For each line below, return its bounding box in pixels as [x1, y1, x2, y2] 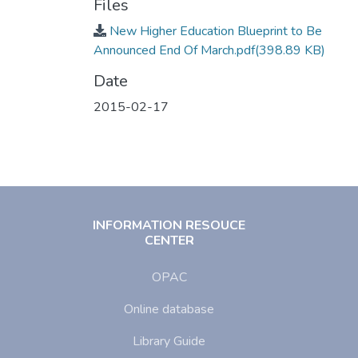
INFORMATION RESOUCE [93, 217, 246, 235]
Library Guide [133, 332, 206, 351]
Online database [124, 300, 215, 319]
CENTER [144, 232, 194, 250]
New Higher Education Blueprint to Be [109, 22, 322, 41]
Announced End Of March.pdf [93, 42, 255, 60]
